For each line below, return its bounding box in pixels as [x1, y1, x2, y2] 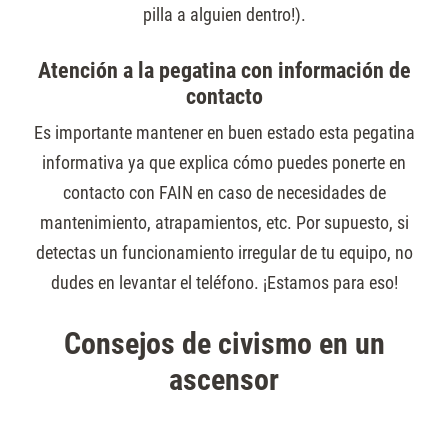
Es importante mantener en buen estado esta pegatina [33, 122, 415, 143]
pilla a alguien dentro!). [142, 4, 306, 25]
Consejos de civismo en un [63, 326, 385, 361]
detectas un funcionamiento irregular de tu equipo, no [35, 242, 413, 263]
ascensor [169, 362, 279, 397]
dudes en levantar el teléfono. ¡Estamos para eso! [50, 272, 398, 293]
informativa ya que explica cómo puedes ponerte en [42, 152, 406, 173]
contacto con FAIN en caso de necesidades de [62, 182, 386, 203]
